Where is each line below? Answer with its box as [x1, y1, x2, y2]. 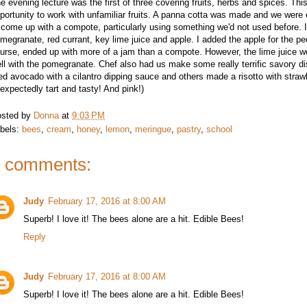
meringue [135, 123, 171, 134]
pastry [177, 123, 201, 134]
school [206, 123, 232, 134]
